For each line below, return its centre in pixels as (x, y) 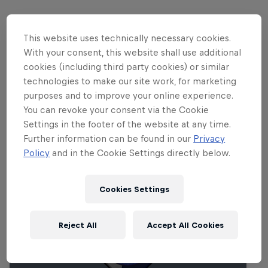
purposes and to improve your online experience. (129, 96)
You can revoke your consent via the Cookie (116, 110)
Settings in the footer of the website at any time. (127, 124)
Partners (134, 42)
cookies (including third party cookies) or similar (127, 67)
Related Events (64, 134)
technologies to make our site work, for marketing (130, 81)
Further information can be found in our (109, 139)
